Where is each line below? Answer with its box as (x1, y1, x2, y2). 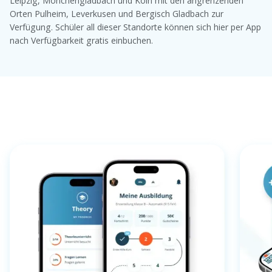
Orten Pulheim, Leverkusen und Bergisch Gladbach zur (10, 7, 223, 19)
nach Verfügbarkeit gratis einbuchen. (10, 34, 153, 46)
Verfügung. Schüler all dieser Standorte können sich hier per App (10, 21, 261, 33)
